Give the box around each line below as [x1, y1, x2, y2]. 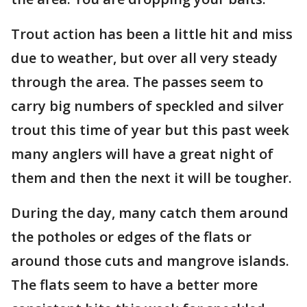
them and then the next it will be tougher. [11, 169, 292, 187]
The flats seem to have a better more [11, 275, 258, 294]
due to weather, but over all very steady [11, 49, 278, 67]
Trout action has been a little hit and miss [11, 25, 293, 43]
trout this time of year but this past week [11, 121, 289, 139]
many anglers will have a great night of [11, 145, 273, 163]
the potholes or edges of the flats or [11, 228, 251, 246]
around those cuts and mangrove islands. [11, 251, 289, 270]
